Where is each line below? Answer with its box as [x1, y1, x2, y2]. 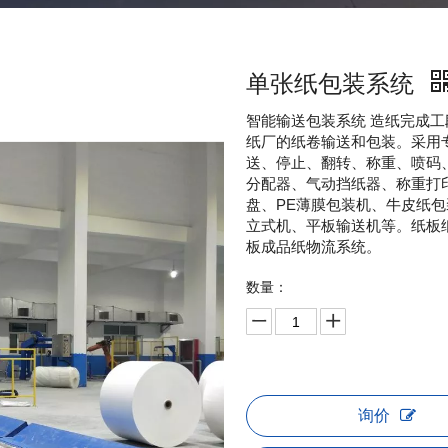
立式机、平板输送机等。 [245, 217, 411, 234]
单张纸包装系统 [245, 70, 421, 97]
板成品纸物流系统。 [245, 238, 381, 255]
